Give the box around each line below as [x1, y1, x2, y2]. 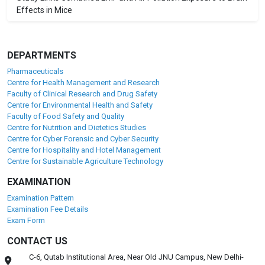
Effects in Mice [17, 5, 72, 15]
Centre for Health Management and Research [7, 78, 160, 88]
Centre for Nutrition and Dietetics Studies [7, 123, 146, 132]
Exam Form [7, 216, 45, 225]
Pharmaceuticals [7, 67, 63, 76]
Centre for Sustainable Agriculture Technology [7, 157, 163, 166]
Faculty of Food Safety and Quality [7, 112, 124, 121]
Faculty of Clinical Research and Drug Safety [7, 89, 157, 99]
